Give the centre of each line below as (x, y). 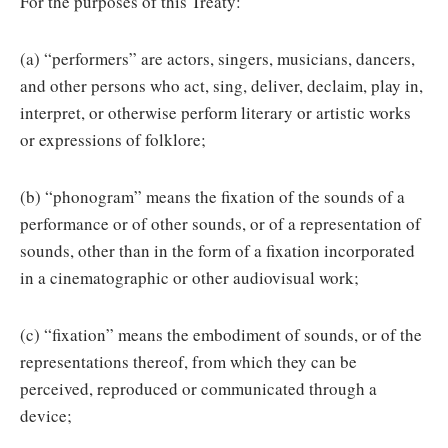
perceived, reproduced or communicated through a (198, 388)
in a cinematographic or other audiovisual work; (189, 277)
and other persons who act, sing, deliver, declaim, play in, (221, 85)
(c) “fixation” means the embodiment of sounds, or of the (221, 334)
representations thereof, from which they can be (188, 361)
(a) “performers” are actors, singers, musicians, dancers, (217, 58)
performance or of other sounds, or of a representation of (220, 223)
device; (46, 415)
